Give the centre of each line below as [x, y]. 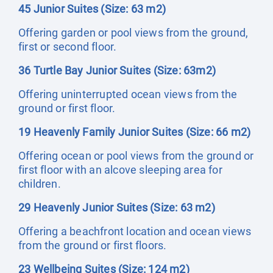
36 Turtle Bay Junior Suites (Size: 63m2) [117, 70]
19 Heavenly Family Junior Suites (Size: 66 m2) [135, 132]
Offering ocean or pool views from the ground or [136, 156]
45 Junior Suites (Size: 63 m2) [92, 9]
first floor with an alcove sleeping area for [120, 170]
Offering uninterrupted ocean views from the [128, 94]
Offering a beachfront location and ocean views [135, 231]
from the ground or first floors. [94, 245]
